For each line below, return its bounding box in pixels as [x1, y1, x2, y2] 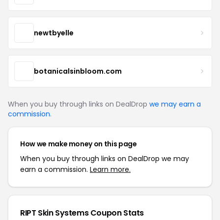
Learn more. [90, 165, 131, 174]
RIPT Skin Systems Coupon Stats [20, 207, 144, 219]
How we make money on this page [20, 139, 137, 149]
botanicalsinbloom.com [34, 66, 122, 76]
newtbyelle [34, 27, 74, 38]
